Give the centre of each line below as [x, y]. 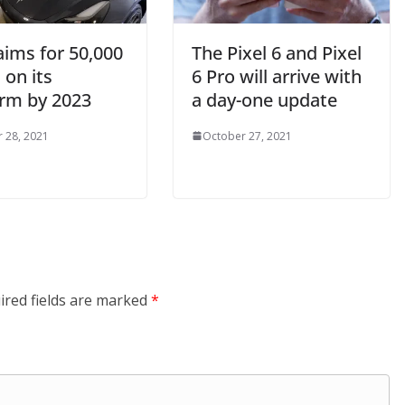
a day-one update [264, 99]
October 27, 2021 [247, 136]
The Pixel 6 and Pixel [277, 52]
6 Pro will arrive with [277, 76]
